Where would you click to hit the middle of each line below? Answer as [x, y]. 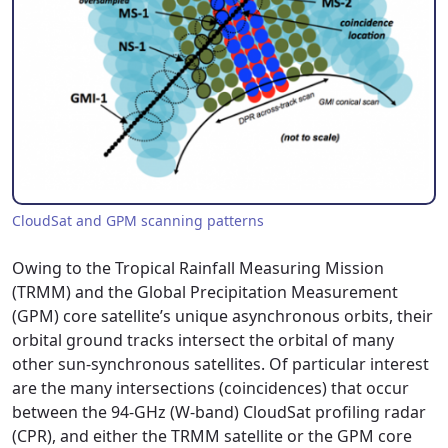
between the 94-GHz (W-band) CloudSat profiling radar [219, 412]
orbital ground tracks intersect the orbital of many [203, 340]
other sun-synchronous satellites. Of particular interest [220, 364]
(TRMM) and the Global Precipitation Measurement [205, 292]
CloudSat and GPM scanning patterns [138, 220]
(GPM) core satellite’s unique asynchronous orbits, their [222, 316]
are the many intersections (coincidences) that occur [210, 388]
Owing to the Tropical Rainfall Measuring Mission [198, 268]
